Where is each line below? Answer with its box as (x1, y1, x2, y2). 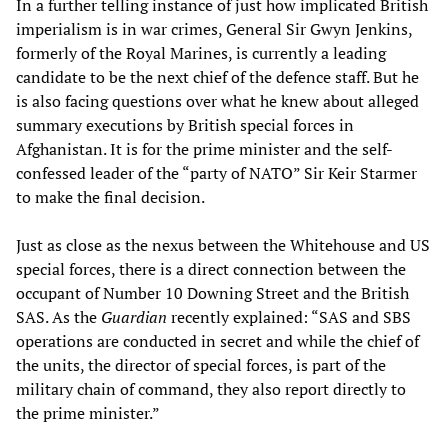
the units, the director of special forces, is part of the (16, 353, 386, 376)
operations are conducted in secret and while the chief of (16, 329, 419, 352)
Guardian (101, 305, 167, 328)
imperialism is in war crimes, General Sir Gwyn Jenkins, (16, 17, 412, 40)
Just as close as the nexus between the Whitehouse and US (16, 233, 430, 256)
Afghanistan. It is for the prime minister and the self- (16, 137, 393, 160)
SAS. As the (16, 305, 101, 328)
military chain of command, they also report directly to (16, 377, 406, 400)
